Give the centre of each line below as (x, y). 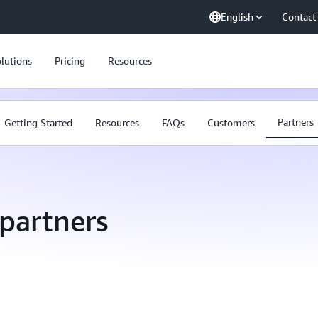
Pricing (70, 61)
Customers (231, 122)
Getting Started (38, 122)
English (237, 17)
